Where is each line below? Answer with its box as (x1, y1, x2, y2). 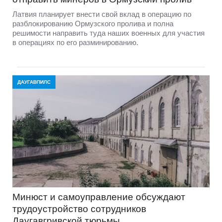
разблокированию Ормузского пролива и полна (12, 19, 173, 28)
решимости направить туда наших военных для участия (12, 29, 205, 38)
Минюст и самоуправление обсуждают (12, 192, 185, 203)
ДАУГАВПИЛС (17, 79, 51, 85)
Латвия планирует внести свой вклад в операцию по (12, 10, 191, 19)
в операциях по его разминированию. (12, 38, 138, 47)
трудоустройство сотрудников (12, 204, 146, 215)
